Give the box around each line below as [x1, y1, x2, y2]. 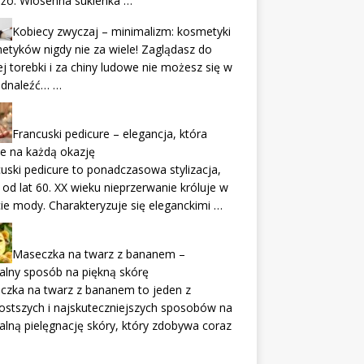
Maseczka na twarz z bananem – [11, 246, 185, 262]
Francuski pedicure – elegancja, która [11, 126, 207, 142]
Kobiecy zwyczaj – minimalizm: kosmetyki [11, 24, 231, 40]
